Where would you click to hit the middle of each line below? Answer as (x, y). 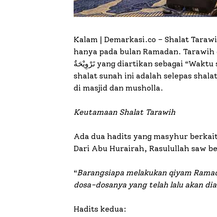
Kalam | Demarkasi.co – (118, 39)
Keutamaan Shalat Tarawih (124, 112)
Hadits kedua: (100, 209)
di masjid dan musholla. (118, 88)
